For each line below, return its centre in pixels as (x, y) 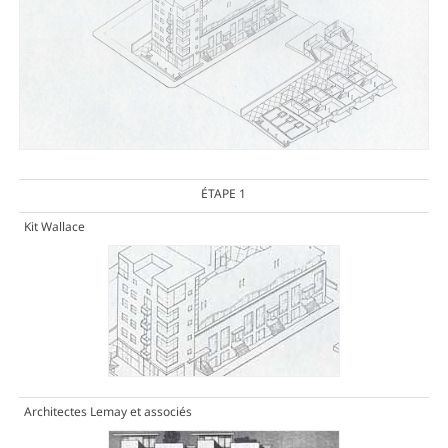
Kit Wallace (54, 227)
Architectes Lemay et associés (107, 412)
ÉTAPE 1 (224, 194)
